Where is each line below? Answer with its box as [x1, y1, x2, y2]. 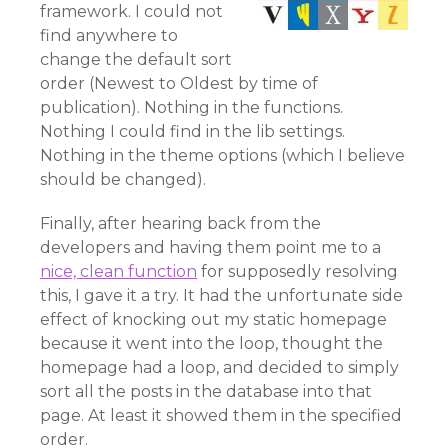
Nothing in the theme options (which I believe [40, 146, 405, 165]
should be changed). [40, 170, 206, 189]
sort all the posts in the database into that [40, 382, 372, 401]
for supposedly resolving [197, 262, 398, 281]
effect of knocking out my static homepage [40, 310, 387, 329]
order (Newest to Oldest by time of [40, 74, 318, 93]
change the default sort [40, 50, 232, 69]
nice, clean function [40, 262, 197, 281]
